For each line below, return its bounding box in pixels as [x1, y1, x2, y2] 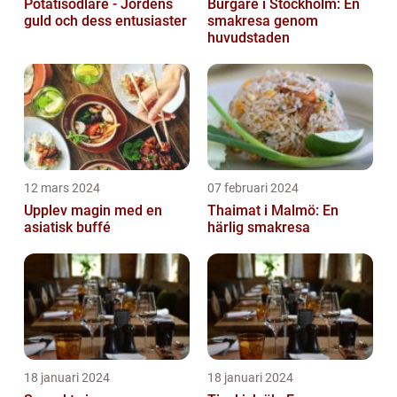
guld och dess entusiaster [24, 12, 187, 29]
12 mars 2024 [24, 180, 100, 195]
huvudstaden [207, 28, 290, 46]
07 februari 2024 [207, 180, 299, 195]
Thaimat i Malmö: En [207, 201, 339, 219]
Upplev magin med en [24, 201, 162, 219]
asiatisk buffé [24, 218, 111, 236]
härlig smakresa [207, 218, 310, 236]
